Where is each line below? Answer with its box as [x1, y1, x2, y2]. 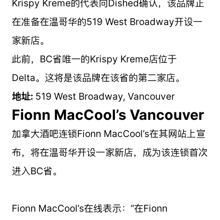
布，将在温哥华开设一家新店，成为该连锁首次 [11, 146, 208, 158]
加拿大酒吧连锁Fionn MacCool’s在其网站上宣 [11, 127, 205, 139]
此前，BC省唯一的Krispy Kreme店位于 [11, 53, 177, 65]
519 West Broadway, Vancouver [35, 90, 175, 102]
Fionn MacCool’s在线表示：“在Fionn [11, 202, 167, 214]
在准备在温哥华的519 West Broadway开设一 [11, 15, 202, 27]
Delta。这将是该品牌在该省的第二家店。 [11, 71, 185, 83]
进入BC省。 [11, 165, 62, 177]
